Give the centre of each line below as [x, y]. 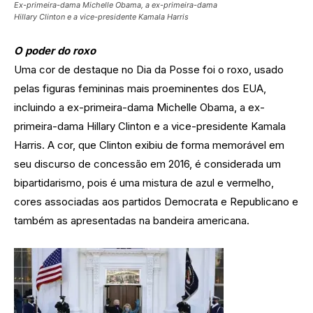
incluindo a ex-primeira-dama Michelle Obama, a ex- [139, 108]
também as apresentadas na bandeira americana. [132, 221]
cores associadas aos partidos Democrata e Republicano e [156, 202]
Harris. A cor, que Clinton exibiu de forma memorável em [149, 145]
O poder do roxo [55, 51]
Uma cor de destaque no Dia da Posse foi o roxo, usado [149, 70]
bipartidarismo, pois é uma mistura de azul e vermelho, [144, 183]
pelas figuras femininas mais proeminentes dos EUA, [140, 89]
